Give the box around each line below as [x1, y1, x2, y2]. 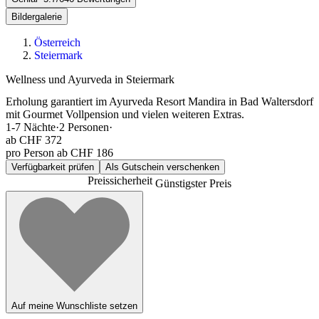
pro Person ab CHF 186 [6, 147, 113, 159]
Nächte [23, 121, 56, 134]
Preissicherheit [88, 174, 155, 187]
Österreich [34, 36, 80, 49]
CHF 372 [19, 134, 62, 147]
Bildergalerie [11, 11, 62, 23]
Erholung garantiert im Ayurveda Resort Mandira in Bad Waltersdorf [6, 95, 313, 108]
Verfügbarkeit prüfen [11, 162, 94, 173]
